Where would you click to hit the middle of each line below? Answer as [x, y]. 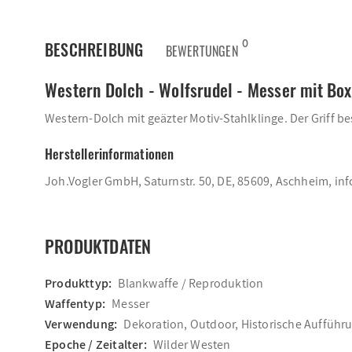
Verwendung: [81, 324]
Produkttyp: [79, 283]
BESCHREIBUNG [94, 49]
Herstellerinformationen [110, 154]
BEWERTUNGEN [202, 51]
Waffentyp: [75, 304]
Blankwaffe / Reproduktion [191, 283]
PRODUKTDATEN [98, 246]
